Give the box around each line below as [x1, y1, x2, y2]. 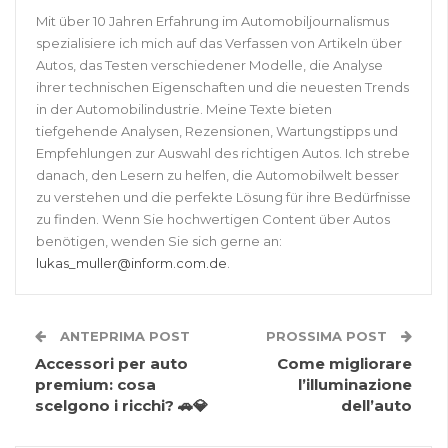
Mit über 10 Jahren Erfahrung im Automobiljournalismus [36, 13, 389, 30]
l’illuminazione [298, 375, 412, 395]
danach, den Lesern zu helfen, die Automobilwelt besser [36, 167, 399, 184]
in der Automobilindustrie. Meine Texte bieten [36, 101, 332, 118]
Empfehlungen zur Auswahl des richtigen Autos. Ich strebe [36, 145, 410, 162]
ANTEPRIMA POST [56, 328, 190, 345]
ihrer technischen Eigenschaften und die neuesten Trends [36, 79, 409, 96]
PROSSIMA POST [266, 328, 391, 345]
